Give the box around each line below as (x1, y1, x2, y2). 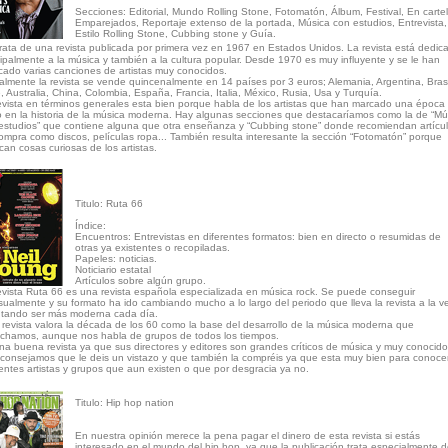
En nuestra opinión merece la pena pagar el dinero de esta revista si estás (74, 430, 420, 441)
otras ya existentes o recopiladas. (74, 242, 230, 253)
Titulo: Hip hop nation (74, 397, 174, 408)
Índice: (74, 220, 106, 231)
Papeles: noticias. (74, 253, 157, 264)
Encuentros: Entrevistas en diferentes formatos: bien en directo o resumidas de (74, 231, 441, 242)
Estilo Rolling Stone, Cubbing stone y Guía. (74, 28, 276, 39)
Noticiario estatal (74, 264, 151, 275)
